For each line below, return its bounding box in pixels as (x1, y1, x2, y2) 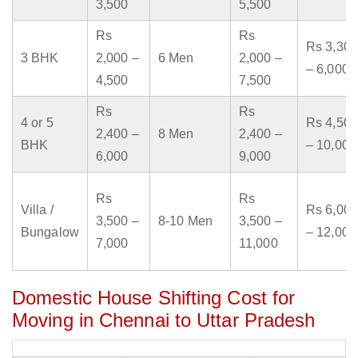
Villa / (21, 203, 54, 217)
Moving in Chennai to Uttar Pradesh (12, 309, 316, 332)
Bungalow (21, 225, 79, 240)
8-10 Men (158, 214, 213, 229)
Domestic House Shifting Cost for (12, 287, 296, 309)
